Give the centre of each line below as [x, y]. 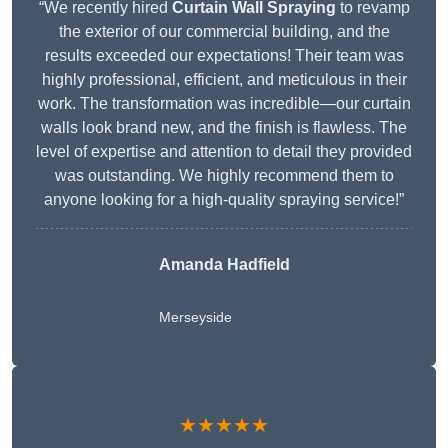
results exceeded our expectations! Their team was [224, 56]
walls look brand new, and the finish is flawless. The [224, 128]
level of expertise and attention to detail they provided [224, 152]
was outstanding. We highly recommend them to [224, 176]
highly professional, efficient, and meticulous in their [224, 80]
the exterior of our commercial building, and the [224, 32]
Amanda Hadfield [224, 265]
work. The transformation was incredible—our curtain [224, 104]
